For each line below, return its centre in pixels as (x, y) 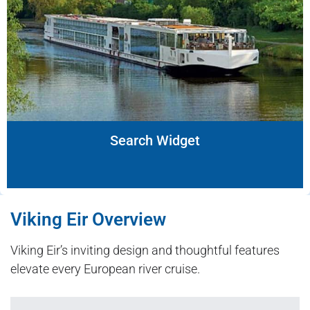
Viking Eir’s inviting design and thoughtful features (145, 250)
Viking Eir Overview (88, 220)
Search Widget (155, 141)
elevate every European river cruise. (105, 269)
